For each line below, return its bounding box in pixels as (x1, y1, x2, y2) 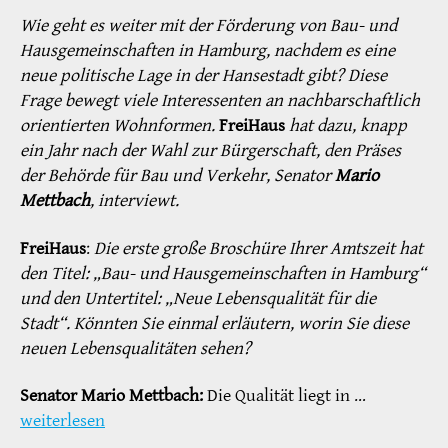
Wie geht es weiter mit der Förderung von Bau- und (20, 14, 397, 38)
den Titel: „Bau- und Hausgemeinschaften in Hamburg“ (20, 261, 426, 285)
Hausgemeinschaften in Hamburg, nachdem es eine (20, 39, 395, 63)
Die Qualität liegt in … (207, 384, 366, 408)
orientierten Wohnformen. (20, 114, 219, 138)
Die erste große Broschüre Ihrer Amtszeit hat (94, 236, 423, 260)
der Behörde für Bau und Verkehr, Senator (20, 164, 335, 188)
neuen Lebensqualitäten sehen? (20, 336, 251, 360)
